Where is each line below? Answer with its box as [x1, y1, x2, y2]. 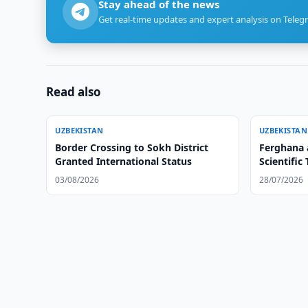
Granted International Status [55, 155, 192, 168]
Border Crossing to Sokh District [55, 141, 209, 154]
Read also [46, 84, 102, 100]
